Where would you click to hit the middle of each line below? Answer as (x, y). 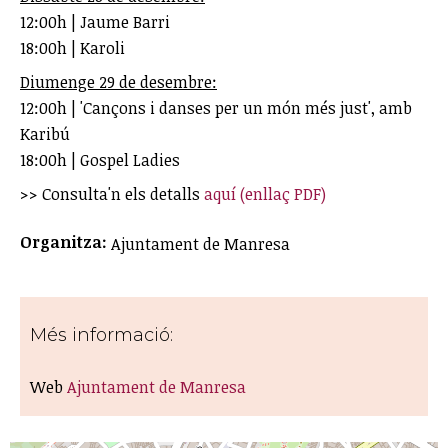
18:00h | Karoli (72, 48)
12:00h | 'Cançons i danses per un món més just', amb (216, 108)
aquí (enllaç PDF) (265, 194)
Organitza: (65, 242)
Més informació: (104, 335)
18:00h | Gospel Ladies (100, 160)
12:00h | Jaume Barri (95, 22)
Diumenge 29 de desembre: (118, 82)
